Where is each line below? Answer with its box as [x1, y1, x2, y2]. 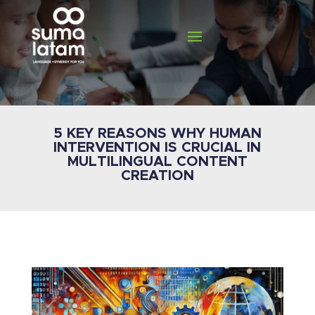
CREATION [120, 169, 194, 183]
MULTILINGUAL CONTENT [67, 155, 247, 169]
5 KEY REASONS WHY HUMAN [53, 127, 262, 141]
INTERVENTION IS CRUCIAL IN [53, 141, 262, 155]
